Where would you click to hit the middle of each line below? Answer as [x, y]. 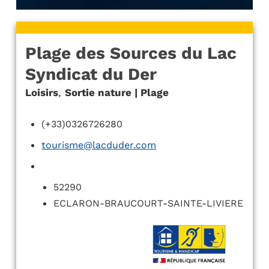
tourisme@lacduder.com [99, 145]
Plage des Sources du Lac [131, 53]
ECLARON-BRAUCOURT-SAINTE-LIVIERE [149, 203]
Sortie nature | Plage [116, 92]
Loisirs [41, 92]
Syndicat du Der [91, 74]
